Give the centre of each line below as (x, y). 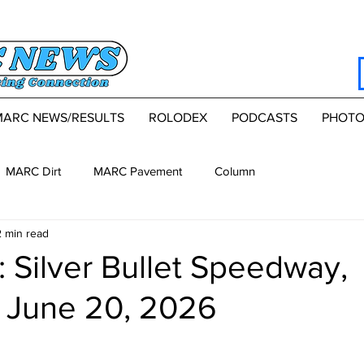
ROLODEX (178, 118)
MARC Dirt (33, 171)
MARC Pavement (138, 171)
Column (235, 171)
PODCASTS (264, 118)
